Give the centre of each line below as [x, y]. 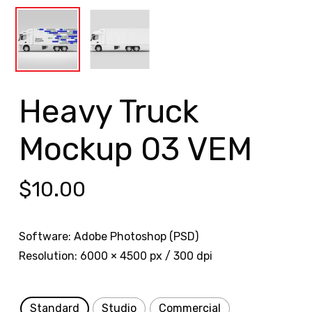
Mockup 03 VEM [135, 150]
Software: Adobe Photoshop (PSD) [108, 237]
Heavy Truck [108, 112]
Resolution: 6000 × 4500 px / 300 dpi [115, 256]
